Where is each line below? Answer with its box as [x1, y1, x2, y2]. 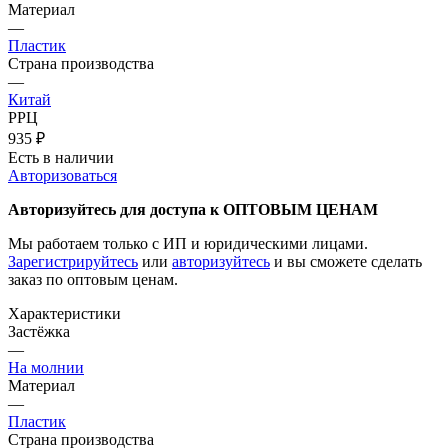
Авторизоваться [8, 166, 117, 184]
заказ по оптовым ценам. [8, 270, 178, 288]
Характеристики [8, 304, 121, 322]
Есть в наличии [8, 148, 114, 166]
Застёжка [8, 322, 70, 340]
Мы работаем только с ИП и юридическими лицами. [8, 234, 368, 252]
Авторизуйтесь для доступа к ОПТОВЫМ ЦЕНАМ [8, 200, 378, 218]
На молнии [8, 358, 84, 376]
